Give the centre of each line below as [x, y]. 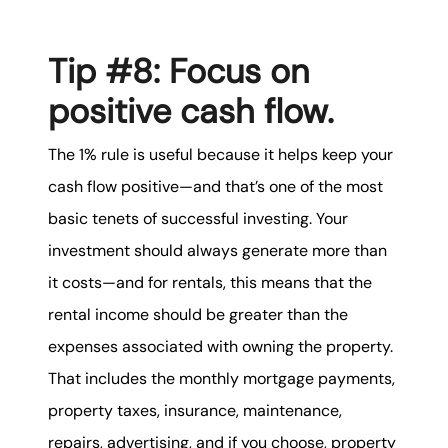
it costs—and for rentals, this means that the [210, 283]
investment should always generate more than [217, 251]
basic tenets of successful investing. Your [198, 219]
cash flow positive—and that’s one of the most [215, 187]
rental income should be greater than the [198, 315]
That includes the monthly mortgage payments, [221, 379]
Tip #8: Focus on [179, 72]
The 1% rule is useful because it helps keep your [220, 155]
